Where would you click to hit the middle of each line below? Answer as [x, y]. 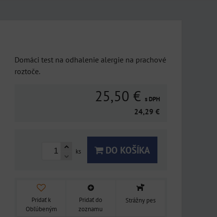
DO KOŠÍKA [127, 150]
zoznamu [91, 209]
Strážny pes [140, 200]
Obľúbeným [41, 209]
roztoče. [27, 71]
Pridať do [91, 200]
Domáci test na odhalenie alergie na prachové [90, 60]
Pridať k [41, 200]
